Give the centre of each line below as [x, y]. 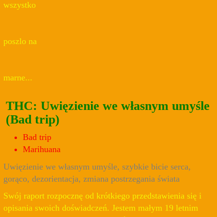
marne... [18, 78]
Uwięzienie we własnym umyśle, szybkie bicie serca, [97, 166]
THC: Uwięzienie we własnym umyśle [108, 106]
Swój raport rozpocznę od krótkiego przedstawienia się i [102, 196]
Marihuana [42, 149]
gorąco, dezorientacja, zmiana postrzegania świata [92, 178]
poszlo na [20, 41]
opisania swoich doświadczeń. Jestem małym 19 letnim [101, 208]
